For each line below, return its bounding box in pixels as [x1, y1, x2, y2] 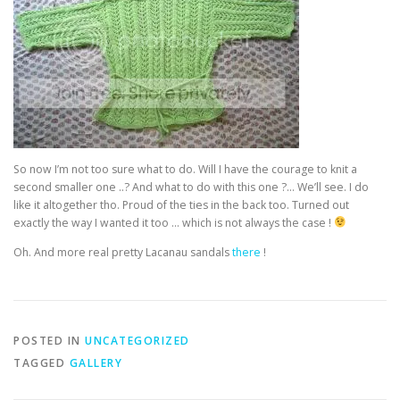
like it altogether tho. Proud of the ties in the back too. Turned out [13, 196, 349, 212]
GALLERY [69, 354, 122, 371]
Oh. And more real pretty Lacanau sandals [13, 244, 232, 260]
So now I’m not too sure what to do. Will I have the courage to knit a [13, 161, 357, 177]
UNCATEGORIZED [85, 332, 190, 348]
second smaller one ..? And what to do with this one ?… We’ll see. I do [13, 179, 369, 195]
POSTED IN [13, 332, 85, 348]
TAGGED [13, 354, 70, 371]
